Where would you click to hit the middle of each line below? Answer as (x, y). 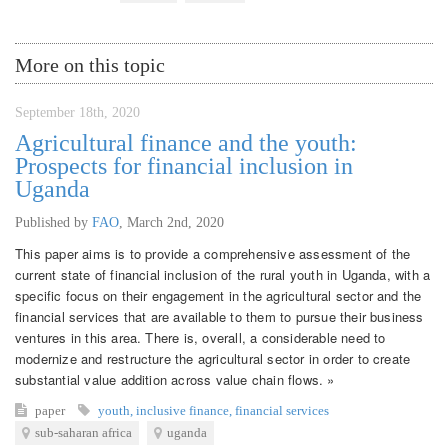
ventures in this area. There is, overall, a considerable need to (200, 337)
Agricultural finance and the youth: (186, 142)
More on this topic (90, 64)
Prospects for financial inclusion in (184, 165)
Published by (53, 222)
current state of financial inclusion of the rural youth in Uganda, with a (223, 274)
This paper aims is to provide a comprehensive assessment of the (213, 253)
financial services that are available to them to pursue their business (219, 316)
